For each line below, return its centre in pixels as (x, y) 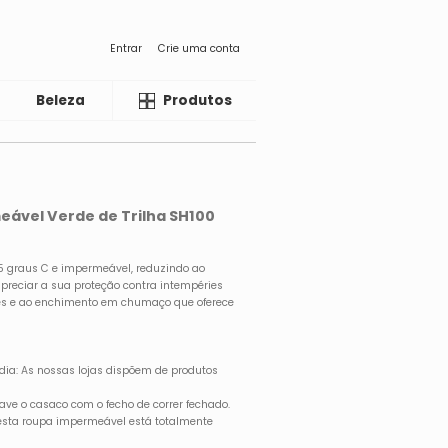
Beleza (61, 100)
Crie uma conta (199, 48)
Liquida (160, 100)
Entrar (126, 48)
